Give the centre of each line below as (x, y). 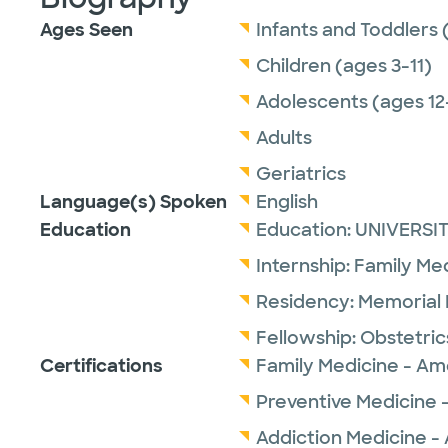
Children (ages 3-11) (344, 66)
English (287, 202)
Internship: (305, 266)
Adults (284, 138)
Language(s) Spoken (133, 202)
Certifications (101, 366)
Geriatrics (301, 174)
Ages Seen (86, 30)
